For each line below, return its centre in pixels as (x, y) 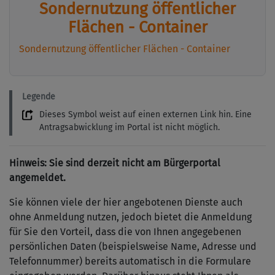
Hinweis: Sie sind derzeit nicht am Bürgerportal (115, 163)
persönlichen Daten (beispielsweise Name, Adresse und (133, 247)
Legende (39, 97)
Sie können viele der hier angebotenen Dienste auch (126, 203)
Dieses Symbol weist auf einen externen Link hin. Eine (145, 115)
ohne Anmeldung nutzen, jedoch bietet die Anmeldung (130, 217)
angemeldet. (37, 178)
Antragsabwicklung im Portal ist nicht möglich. (130, 128)
